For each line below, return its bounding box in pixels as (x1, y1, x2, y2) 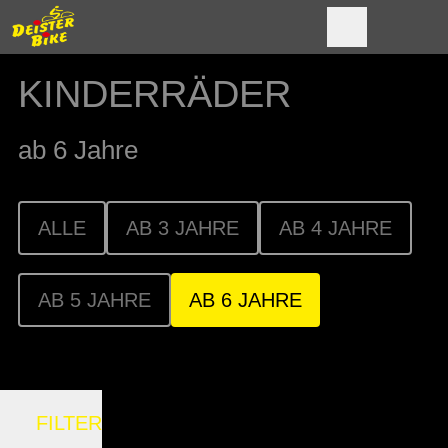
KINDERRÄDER (18, 73, 291, 115)
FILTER (36, 412, 102, 434)
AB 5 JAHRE (38, 289, 151, 311)
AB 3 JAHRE (126, 217, 239, 239)
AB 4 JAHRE (279, 217, 392, 239)
